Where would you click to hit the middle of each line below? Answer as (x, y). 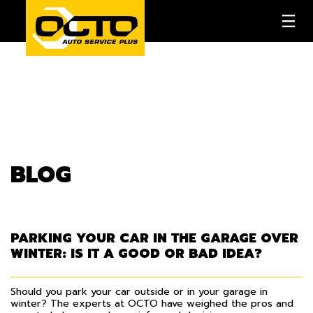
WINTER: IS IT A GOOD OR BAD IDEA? (136, 254)
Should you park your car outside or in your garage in (139, 291)
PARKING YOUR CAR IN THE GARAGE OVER (154, 238)
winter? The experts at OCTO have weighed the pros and (152, 303)
